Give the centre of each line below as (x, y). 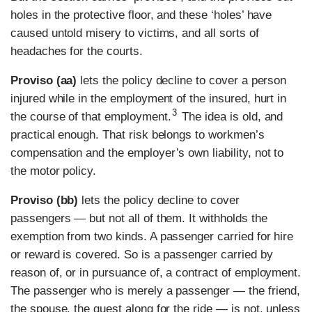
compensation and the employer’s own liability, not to (147, 153)
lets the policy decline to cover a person (182, 80)
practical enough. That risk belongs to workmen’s (138, 134)
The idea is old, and (231, 116)
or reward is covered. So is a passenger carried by (142, 254)
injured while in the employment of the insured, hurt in (149, 98)
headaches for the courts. (77, 51)
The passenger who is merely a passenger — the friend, (156, 290)
